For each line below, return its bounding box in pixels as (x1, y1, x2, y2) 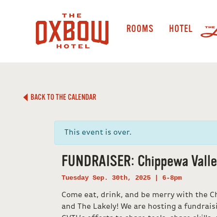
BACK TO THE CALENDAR (28, 93, 97, 102)
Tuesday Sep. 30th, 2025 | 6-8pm (62, 174, 182, 182)
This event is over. (64, 129, 132, 137)
